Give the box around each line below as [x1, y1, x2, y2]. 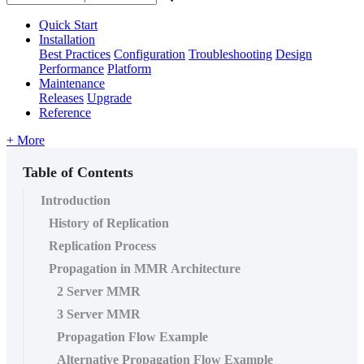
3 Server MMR [57, 306, 141, 321]
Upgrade [87, 90, 132, 105]
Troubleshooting [188, 46, 272, 61]
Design [275, 46, 312, 61]
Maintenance [39, 76, 105, 90]
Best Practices [39, 46, 110, 61]
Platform [107, 61, 151, 76]
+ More [6, 132, 45, 147]
